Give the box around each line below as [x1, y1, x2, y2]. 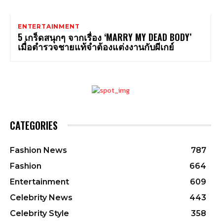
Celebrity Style [10, 208, 69, 218]
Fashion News [10, 145, 67, 155]
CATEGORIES [10, 117, 58, 133]
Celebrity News [10, 192, 73, 202]
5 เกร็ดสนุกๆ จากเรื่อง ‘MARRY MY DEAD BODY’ [18, 30, 191, 43]
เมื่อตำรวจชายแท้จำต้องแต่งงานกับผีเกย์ [18, 39, 174, 53]
